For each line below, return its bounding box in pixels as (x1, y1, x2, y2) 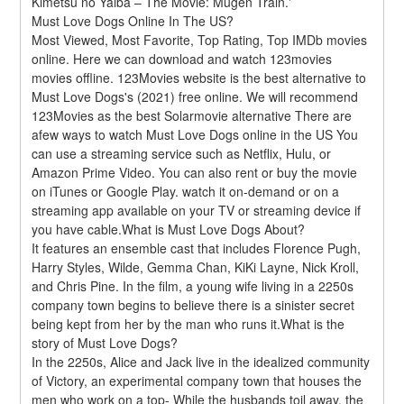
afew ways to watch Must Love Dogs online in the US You (32, 124, 359, 143)
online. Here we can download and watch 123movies (32, 49, 333, 68)
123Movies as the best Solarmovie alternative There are (32, 106, 353, 124)
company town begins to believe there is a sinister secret (32, 295, 355, 314)
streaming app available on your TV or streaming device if (32, 200, 362, 219)
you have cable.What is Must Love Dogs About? (32, 219, 306, 238)
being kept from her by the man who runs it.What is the (32, 314, 345, 333)
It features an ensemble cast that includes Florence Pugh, (32, 238, 362, 257)
